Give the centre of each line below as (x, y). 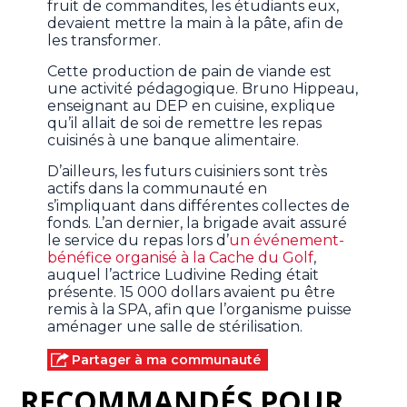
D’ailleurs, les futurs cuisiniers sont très (188, 172)
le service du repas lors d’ (139, 241)
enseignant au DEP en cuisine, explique (192, 106)
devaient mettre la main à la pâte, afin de (196, 24)
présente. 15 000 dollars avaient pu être (192, 293)
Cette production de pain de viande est (190, 72)
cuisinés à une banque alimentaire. (175, 141)
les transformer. (104, 41)
